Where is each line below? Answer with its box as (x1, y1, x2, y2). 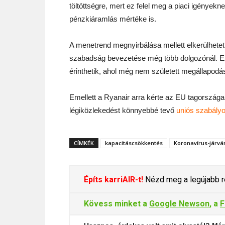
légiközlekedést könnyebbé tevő (69, 106, 176, 115)
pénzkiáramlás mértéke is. (69, 15, 156, 23)
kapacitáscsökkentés (105, 139, 163, 147)
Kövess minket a (84, 199, 149, 208)
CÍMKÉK (74, 139, 94, 147)
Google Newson (149, 199, 209, 208)
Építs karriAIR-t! (84, 175, 143, 184)
